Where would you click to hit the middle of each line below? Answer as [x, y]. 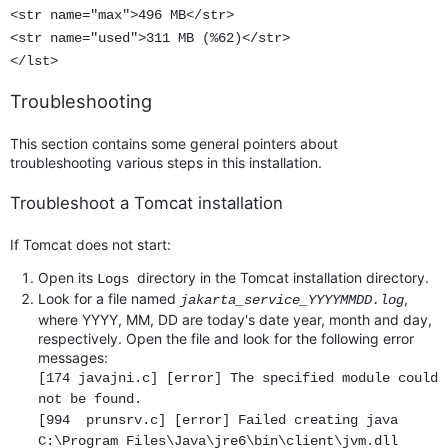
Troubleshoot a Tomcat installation [146, 202]
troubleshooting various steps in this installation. [166, 162]
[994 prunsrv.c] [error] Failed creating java [218, 419]
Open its [65, 277]
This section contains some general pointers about [174, 143]
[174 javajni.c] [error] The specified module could [238, 377]
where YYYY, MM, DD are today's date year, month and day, [235, 319]
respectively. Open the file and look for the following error [226, 338]
